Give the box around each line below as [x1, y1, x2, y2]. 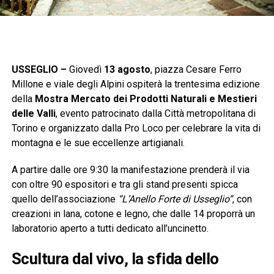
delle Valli [11, 107, 56, 119]
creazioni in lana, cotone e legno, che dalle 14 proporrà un [11, 207, 255, 220]
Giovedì [68, 63, 104, 75]
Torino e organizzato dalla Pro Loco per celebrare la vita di [11, 122, 261, 134]
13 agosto [103, 63, 150, 75]
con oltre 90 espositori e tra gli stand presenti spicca [11, 178, 238, 190]
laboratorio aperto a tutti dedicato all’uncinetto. [11, 222, 209, 234]
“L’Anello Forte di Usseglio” [117, 193, 232, 205]
